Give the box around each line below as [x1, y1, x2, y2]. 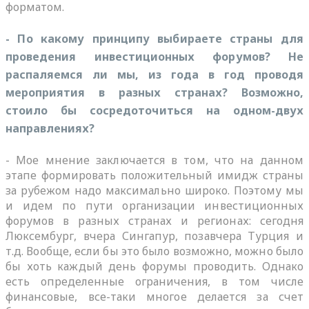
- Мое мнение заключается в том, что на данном [6, 152, 303, 168]
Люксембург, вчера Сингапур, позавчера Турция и [6, 228, 303, 243]
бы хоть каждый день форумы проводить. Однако [6, 258, 303, 274]
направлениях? [6, 120, 95, 136]
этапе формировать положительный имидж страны [6, 167, 303, 183]
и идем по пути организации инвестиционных [6, 197, 303, 213]
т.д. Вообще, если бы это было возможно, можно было [6, 243, 303, 259]
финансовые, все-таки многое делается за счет [6, 288, 303, 304]
